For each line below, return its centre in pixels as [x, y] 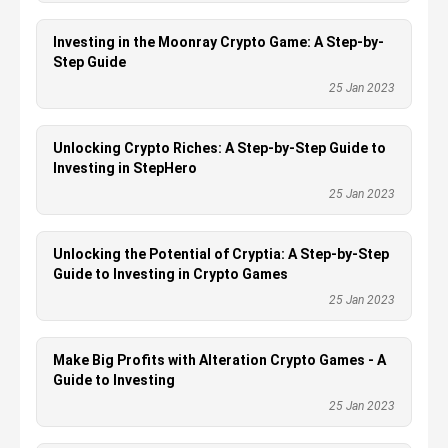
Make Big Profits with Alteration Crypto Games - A [219, 360]
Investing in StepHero [125, 168]
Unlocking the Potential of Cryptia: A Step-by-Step [221, 254]
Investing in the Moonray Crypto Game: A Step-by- [218, 42]
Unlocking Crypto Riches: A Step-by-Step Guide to [219, 148]
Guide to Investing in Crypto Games [170, 274]
